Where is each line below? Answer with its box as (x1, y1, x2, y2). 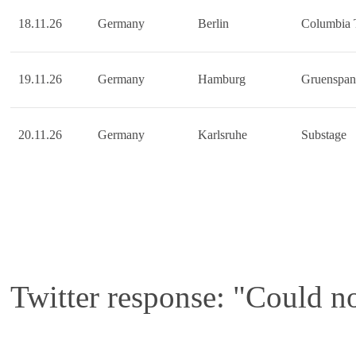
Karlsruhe (198, 127, 247, 141)
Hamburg (198, 72, 246, 86)
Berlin (198, 16, 229, 30)
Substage (301, 127, 346, 141)
